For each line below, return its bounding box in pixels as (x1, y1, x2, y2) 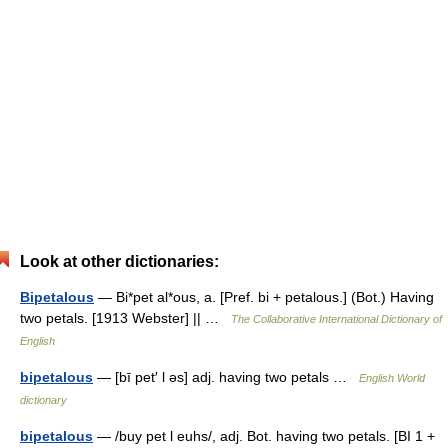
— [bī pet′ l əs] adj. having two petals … (93, 368, 359, 385)
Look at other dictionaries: (20, 252, 219, 270)
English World (359, 371, 425, 384)
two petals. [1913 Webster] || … (20, 309, 231, 326)
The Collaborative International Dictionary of (231, 312, 442, 325)
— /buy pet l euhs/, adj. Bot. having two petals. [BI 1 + (93, 427, 435, 444)
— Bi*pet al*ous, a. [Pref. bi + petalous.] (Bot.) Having (94, 288, 434, 305)
